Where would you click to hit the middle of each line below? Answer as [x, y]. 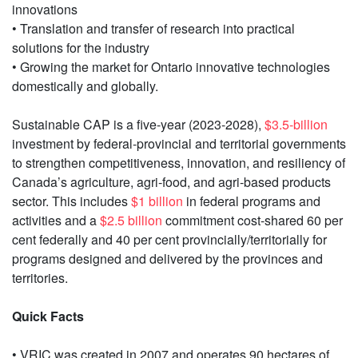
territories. [40, 278]
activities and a [56, 221]
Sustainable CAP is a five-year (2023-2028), [138, 125]
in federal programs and [252, 201]
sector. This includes [72, 201]
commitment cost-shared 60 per [253, 221]
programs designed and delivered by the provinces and [167, 259]
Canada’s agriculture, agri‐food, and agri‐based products [171, 182]
